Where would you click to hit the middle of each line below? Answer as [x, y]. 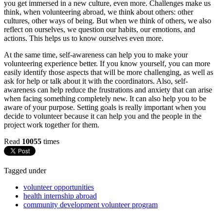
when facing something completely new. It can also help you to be [105, 98]
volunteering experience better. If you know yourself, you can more [107, 63]
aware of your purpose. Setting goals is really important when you [105, 107]
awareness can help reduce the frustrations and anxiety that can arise [108, 90]
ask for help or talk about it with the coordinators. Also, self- [96, 81]
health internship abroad [60, 196]
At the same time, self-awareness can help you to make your [96, 54]
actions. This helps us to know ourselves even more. [84, 38]
